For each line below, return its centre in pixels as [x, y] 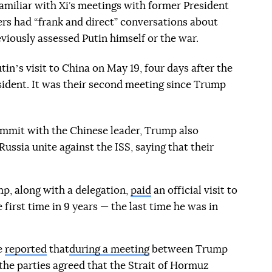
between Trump [188, 249]
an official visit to [194, 190]
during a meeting [109, 249]
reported [25, 249]
